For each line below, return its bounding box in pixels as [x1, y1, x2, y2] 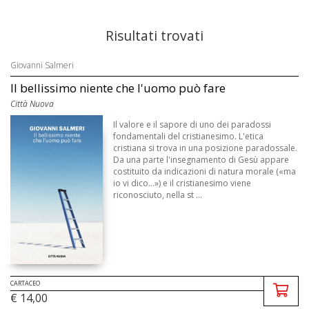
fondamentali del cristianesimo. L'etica [113, 130, 264, 142]
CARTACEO [10, 279, 40, 288]
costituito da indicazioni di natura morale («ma [113, 166, 297, 177]
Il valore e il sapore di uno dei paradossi [113, 119, 272, 130]
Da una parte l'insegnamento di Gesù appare [113, 154, 290, 166]
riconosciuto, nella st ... [113, 189, 203, 201]
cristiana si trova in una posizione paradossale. [113, 142, 298, 154]
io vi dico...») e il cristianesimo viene [113, 177, 252, 189]
